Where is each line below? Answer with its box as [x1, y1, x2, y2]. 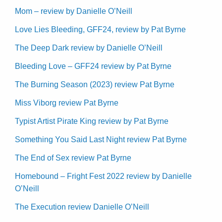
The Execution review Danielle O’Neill [15, 202, 149, 211]
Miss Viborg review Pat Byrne [15, 98, 118, 107]
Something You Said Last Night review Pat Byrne [15, 135, 187, 144]
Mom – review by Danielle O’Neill [15, 6, 132, 15]
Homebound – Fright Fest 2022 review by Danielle [15, 171, 192, 180]
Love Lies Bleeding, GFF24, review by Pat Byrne [15, 25, 186, 34]
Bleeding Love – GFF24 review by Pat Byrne [15, 61, 171, 70]
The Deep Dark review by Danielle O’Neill [15, 43, 163, 52]
